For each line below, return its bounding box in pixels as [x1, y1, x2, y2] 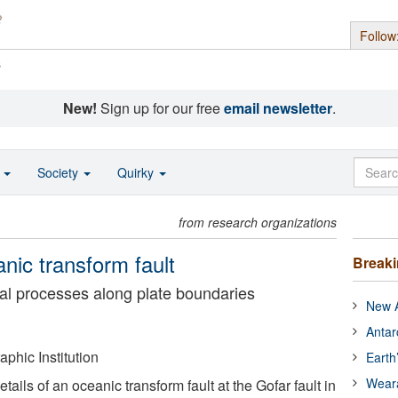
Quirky [117, 163, 157, 181]
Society [37, 163, 82, 181]
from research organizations [179, 213, 338, 231]
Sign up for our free [96, 98, 224, 118]
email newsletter [223, 98, 332, 118]
